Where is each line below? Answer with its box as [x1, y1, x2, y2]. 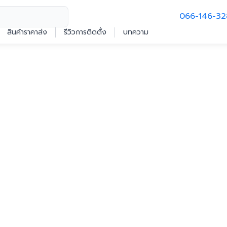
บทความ [123, 27, 149, 37]
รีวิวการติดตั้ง [64, 27, 107, 37]
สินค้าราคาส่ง [7, 27, 48, 37]
